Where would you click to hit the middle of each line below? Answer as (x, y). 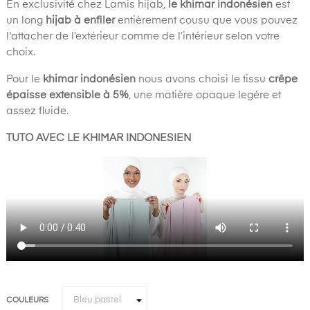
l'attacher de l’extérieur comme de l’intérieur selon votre (143, 36)
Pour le (25, 79)
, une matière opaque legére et (205, 95)
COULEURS (27, 300)
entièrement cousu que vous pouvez (206, 20)
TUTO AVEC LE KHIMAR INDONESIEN (99, 138)
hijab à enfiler (80, 20)
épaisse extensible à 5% (67, 95)
